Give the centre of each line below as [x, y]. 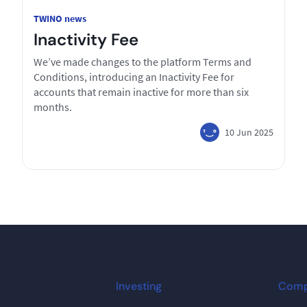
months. [53, 107]
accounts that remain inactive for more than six [141, 92]
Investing [139, 286]
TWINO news [60, 19]
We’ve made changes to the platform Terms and [143, 62]
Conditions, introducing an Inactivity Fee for [134, 77]
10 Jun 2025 [249, 132]
